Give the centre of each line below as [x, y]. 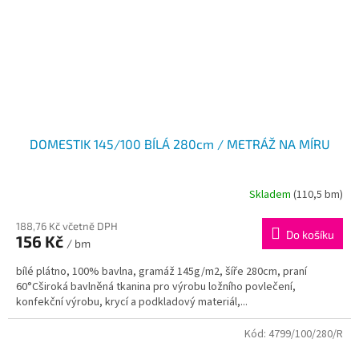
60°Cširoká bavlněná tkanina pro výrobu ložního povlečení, [156, 287]
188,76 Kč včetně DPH [67, 226]
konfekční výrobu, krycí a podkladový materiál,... [132, 303]
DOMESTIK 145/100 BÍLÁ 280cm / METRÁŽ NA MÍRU [179, 144]
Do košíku [310, 235]
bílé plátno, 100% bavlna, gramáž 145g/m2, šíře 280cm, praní [161, 272]
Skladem [271, 194]
